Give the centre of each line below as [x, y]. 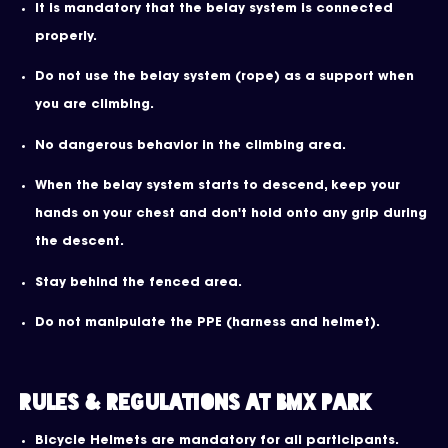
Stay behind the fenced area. [138, 282]
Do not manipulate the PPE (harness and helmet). [207, 323]
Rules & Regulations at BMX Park [196, 402]
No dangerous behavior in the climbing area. [190, 145]
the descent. [79, 242]
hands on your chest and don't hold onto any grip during [231, 214]
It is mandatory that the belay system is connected [214, 8]
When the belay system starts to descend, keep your [217, 186]
